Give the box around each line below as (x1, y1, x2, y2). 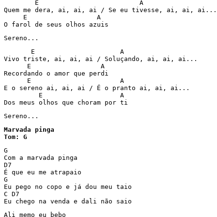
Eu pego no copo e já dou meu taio (4, 183, 132, 190)
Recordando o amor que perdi (4, 70, 108, 77)
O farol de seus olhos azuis (4, 21, 108, 28)
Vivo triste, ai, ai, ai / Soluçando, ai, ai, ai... (4, 55, 198, 62)
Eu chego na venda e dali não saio (4, 198, 132, 205)
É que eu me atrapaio (4, 169, 81, 176)
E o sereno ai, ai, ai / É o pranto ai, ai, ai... (4, 84, 190, 92)
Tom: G (4, 133, 27, 140)
